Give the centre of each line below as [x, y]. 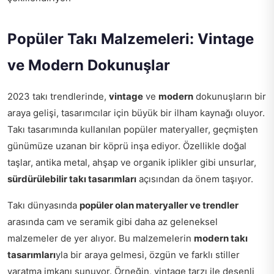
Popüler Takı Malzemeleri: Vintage [131, 39]
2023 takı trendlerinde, [58, 96]
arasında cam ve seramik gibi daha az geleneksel [113, 221]
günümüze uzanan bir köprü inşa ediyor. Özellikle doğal [127, 146]
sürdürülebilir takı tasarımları [72, 179]
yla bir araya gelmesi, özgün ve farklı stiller [148, 254]
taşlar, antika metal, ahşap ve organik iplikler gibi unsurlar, [132, 162]
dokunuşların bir [230, 96]
